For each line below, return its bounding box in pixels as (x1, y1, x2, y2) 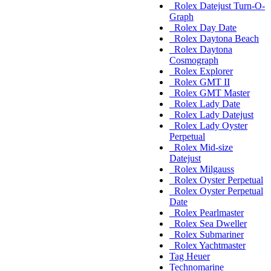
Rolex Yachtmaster (169, 240, 246, 251)
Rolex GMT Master (169, 88, 250, 99)
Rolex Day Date (169, 22, 237, 33)
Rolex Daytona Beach (169, 33, 259, 44)
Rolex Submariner (169, 229, 244, 240)
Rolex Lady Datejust (169, 109, 253, 120)
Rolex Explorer (169, 66, 233, 77)
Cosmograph (169, 55, 218, 66)
